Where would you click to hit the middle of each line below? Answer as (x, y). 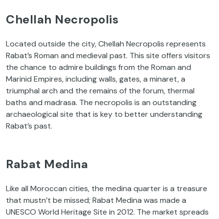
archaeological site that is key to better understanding (104, 114)
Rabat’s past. (29, 126)
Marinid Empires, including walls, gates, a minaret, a (96, 79)
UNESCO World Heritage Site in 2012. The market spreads (107, 212)
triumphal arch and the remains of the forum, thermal (100, 90)
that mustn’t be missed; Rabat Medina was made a (96, 200)
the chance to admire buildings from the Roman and (99, 67)
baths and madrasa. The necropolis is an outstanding (101, 102)
